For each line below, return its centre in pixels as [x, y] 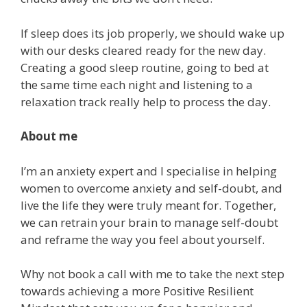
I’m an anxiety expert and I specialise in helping [149, 171]
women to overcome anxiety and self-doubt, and [151, 188]
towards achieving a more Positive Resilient [137, 291]
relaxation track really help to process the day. [146, 101]
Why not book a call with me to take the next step [152, 274]
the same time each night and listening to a [137, 84]
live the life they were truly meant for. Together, [148, 205]
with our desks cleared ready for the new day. [143, 50]
